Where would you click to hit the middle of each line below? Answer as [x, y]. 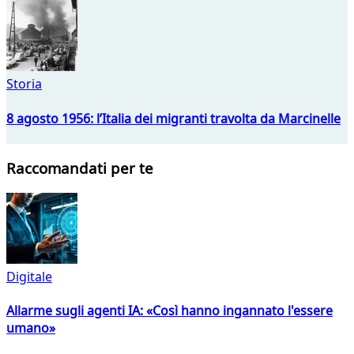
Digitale [29, 277]
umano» [31, 328]
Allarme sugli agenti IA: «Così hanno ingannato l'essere [169, 311]
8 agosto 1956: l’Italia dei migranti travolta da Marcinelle [173, 118]
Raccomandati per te [80, 168]
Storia [24, 84]
